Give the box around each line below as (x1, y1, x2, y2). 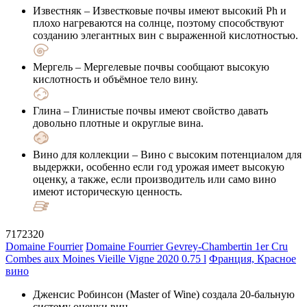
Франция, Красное (209, 252, 296, 265)
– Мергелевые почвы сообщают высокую (73, 60, 269, 73)
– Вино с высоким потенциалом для (130, 148, 302, 160)
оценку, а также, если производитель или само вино (33, 173, 276, 185)
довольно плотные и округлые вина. (33, 116, 204, 129)
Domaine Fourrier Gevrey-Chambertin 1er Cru (86, 240, 288, 252)
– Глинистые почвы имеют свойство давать (61, 104, 268, 116)
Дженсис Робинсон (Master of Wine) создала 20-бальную (33, 288, 295, 300)
